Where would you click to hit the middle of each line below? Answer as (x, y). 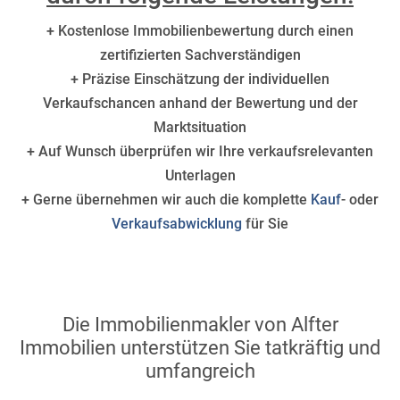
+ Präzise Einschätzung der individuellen (200, 79)
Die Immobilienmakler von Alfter (200, 325)
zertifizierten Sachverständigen (200, 55)
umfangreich (200, 371)
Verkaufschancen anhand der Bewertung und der (200, 103)
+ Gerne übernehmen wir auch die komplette (166, 200)
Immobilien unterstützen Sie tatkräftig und (200, 348)
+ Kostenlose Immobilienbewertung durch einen (200, 31)
